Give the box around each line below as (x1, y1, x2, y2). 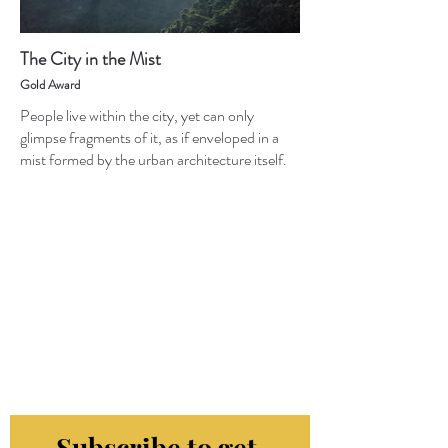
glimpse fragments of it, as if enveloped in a (20, 125, 279, 149)
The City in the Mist (20, 45, 161, 72)
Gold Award (20, 74, 80, 94)
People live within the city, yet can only (20, 103, 254, 127)
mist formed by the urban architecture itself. (20, 147, 287, 171)
